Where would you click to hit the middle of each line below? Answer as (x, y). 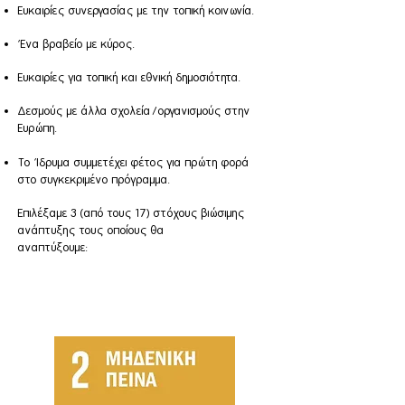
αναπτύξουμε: (53, 247)
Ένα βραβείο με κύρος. (77, 44)
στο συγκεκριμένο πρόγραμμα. (94, 179)
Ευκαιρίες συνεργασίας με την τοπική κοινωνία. (137, 10)
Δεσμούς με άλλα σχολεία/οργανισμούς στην (134, 111)
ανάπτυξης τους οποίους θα (91, 230)
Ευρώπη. (38, 128)
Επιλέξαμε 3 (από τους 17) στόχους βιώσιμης (132, 213)
